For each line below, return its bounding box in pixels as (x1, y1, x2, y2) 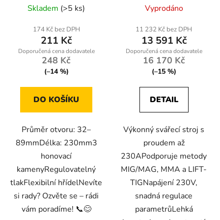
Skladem (27, 2, 60, 14)
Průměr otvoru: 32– (22, 124, 91, 135)
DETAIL (149, 94, 178, 105)
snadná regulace (135, 190, 192, 201)
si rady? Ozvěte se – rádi (14, 190, 99, 201)
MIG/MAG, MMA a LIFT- (121, 164, 207, 175)
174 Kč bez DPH (32, 25, 80, 34)
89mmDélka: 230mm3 (15, 137, 97, 148)
